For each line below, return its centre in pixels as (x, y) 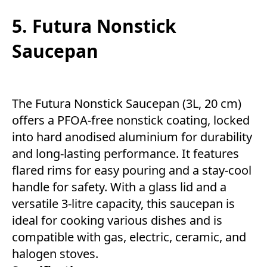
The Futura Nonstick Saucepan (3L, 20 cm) (127, 103)
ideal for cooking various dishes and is (117, 220)
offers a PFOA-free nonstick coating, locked (131, 120)
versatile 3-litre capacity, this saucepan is (123, 203)
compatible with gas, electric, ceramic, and (129, 237)
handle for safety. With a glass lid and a (119, 187)
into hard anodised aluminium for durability (132, 136)
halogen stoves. (55, 253)
